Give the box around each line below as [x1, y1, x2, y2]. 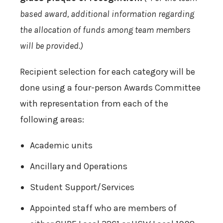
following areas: [20, 114, 84, 125]
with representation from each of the [20, 98, 168, 110]
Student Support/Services [30, 182, 134, 193]
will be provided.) [20, 40, 83, 52]
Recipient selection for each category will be [20, 66, 195, 78]
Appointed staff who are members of [30, 203, 177, 214]
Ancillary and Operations [30, 161, 127, 172]
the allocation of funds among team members [20, 24, 191, 36]
